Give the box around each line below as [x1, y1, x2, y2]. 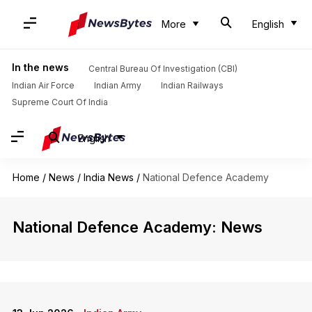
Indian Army [93, 80, 141, 91]
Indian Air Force [11, 80, 75, 91]
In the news [11, 61, 69, 73]
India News [83, 171, 134, 183]
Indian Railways [160, 80, 224, 91]
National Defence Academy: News [12, 218, 263, 236]
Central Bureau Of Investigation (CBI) [88, 63, 237, 74]
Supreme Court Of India [11, 97, 108, 107]
